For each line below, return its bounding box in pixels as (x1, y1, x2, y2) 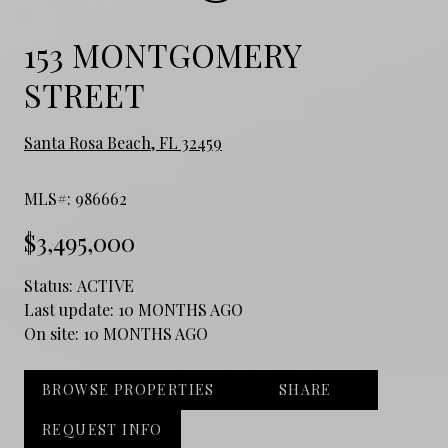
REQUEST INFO (42, 419, 163, 439)
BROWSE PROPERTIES (42, 379, 215, 399)
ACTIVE (77, 274, 134, 296)
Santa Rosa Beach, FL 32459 (24, 131, 222, 153)
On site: (24, 322, 83, 344)
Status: (24, 274, 77, 296)
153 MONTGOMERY (24, 32, 301, 76)
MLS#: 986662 (24, 187, 127, 209)
